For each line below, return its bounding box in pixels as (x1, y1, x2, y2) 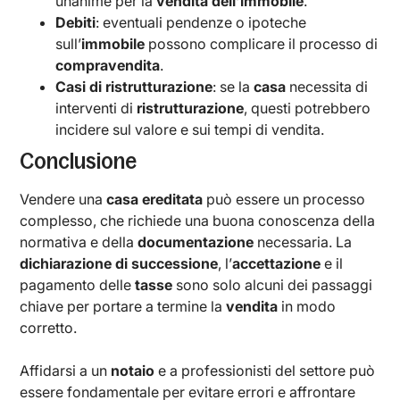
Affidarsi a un (20, 361, 112, 379)
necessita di (286, 77, 369, 96)
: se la (212, 77, 254, 96)
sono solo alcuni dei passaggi (172, 275, 373, 294)
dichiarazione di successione (20, 254, 219, 272)
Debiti (55, 12, 96, 31)
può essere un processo (203, 189, 366, 208)
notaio (111, 361, 155, 379)
